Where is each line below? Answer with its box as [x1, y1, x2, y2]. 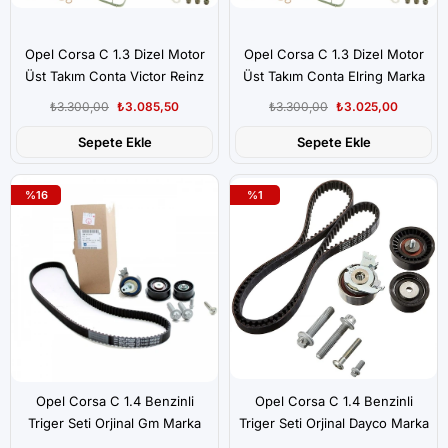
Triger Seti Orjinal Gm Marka [28, 415, 201, 431]
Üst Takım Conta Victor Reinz [25, 68, 204, 84]
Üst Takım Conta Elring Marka [242, 68, 425, 84]
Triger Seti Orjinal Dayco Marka [238, 415, 429, 431]
